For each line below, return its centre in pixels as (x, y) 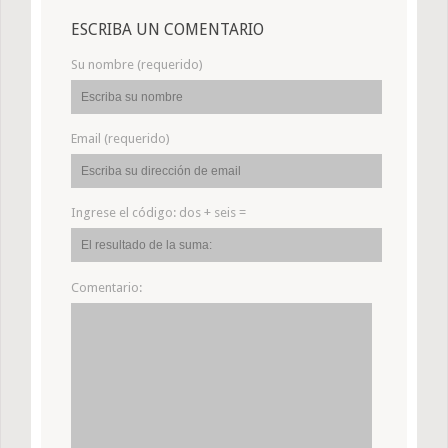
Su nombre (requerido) (137, 65)
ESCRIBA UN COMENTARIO (167, 30)
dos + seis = (212, 213)
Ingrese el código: (125, 213)
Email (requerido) (120, 139)
